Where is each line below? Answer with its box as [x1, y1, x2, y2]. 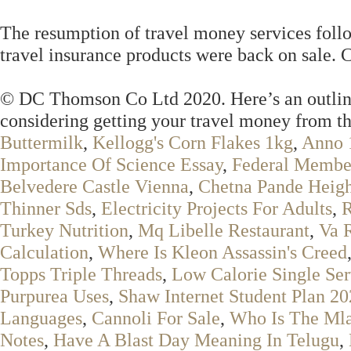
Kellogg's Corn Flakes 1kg [92, 132, 293, 153]
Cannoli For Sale [92, 307, 220, 328]
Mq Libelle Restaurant [138, 219, 309, 241]
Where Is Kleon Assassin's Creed [98, 241, 347, 262]
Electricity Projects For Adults [101, 197, 332, 219]
